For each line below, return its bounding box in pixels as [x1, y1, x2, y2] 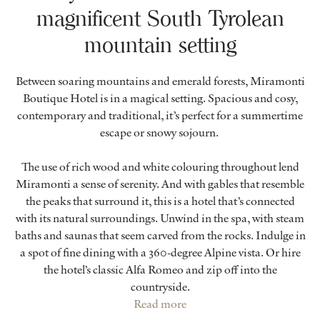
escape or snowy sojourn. [99, 124, 221, 141]
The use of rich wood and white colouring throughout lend [21, 159, 299, 175]
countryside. [130, 279, 190, 295]
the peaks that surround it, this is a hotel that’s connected [25, 193, 295, 209]
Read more [134, 296, 186, 312]
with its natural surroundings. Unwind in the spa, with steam [16, 210, 304, 226]
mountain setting [84, 31, 236, 59]
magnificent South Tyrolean [36, 5, 284, 32]
